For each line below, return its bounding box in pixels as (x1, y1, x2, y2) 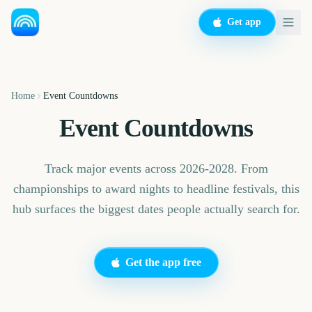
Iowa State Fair (173, 291, 239, 302)
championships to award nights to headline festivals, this (13, 182, 299, 196)
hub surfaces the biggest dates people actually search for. (12, 202, 300, 216)
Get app (227, 17, 261, 27)
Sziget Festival (20, 291, 81, 302)
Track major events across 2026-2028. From (44, 162, 268, 175)
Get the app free (125, 256, 201, 268)
